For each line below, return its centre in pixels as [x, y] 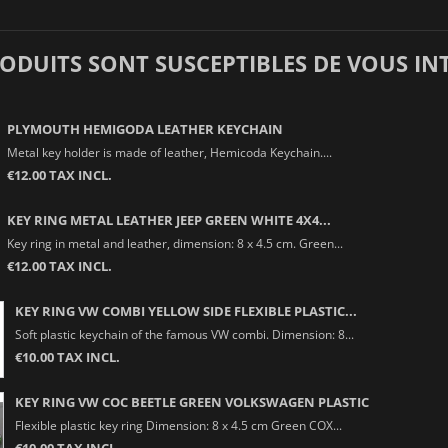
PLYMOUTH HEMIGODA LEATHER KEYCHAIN [144, 128]
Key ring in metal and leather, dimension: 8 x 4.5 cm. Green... [174, 242]
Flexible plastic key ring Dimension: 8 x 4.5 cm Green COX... [178, 424]
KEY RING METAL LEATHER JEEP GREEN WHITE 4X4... [168, 219]
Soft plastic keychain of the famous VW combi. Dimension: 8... [184, 333]
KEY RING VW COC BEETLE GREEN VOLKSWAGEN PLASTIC [191, 401]
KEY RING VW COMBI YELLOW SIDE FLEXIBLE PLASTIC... [185, 310]
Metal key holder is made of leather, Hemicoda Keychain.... [169, 151]
